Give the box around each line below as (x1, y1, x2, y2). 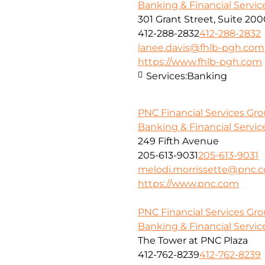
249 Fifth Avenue (138, 135, 219, 147)
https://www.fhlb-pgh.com (138, 56, 262, 67)
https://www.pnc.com (138, 177, 239, 189)
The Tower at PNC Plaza (138, 234, 248, 246)
